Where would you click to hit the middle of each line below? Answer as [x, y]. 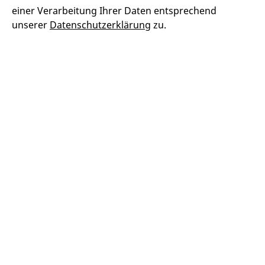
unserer [31, 25]
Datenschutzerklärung [100, 25]
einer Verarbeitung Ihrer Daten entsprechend [114, 10]
